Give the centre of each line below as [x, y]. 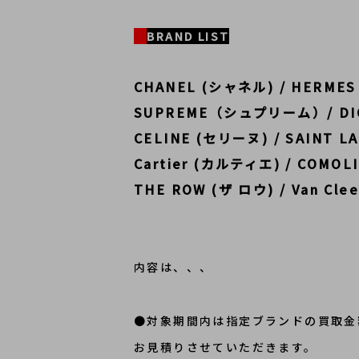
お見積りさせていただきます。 [226, 347]
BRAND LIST [188, 36]
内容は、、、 [173, 267]
